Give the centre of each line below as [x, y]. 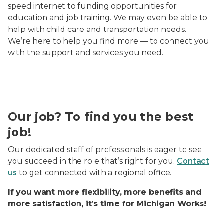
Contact [193, 161]
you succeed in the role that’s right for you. [92, 161]
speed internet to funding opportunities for [92, 6]
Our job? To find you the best [101, 116]
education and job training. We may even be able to [108, 18]
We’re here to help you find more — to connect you [108, 41]
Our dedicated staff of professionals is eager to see [105, 149]
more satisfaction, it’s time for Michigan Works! [107, 204]
